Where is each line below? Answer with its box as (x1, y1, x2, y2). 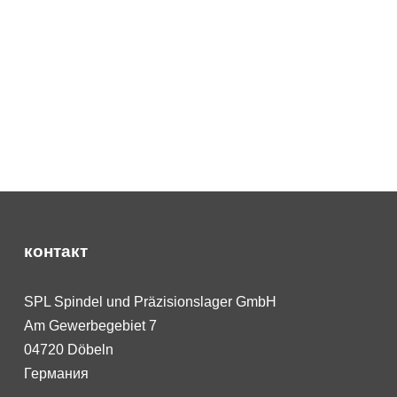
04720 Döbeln (23, 342, 113, 358)
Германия (23, 366, 89, 382)
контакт (23, 242, 88, 261)
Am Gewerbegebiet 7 (23, 318, 157, 334)
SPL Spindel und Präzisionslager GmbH (23, 294, 276, 310)
